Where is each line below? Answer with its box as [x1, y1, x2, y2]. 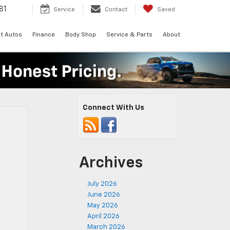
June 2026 [87, 191, 120, 198]
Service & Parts [106, 32, 152, 39]
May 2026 [87, 202, 118, 209]
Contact [105, 7, 127, 13]
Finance [32, 32, 55, 39]
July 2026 [87, 181, 117, 187]
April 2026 [87, 213, 120, 220]
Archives [79, 156, 143, 171]
